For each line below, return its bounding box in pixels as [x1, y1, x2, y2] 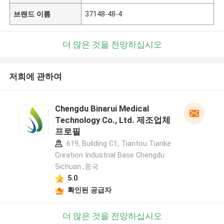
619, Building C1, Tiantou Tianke [64, 139, 171, 148]
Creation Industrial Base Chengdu [54, 151, 164, 159]
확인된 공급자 [67, 185, 111, 194]
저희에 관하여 [8, 71, 62, 82]
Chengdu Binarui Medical [54, 103, 149, 114]
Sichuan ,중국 [54, 162, 98, 171]
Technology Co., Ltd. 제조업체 [54, 115, 170, 125]
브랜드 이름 [13, 9, 51, 18]
